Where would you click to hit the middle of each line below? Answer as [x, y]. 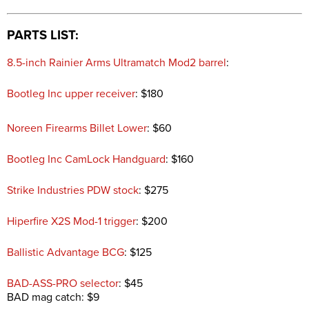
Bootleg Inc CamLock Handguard [86, 159]
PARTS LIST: [43, 35]
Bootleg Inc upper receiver [71, 93]
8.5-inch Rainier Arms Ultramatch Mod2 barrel [117, 62]
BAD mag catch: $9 [53, 297]
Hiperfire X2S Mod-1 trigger [71, 221]
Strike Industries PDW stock [73, 190]
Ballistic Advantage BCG [66, 252]
